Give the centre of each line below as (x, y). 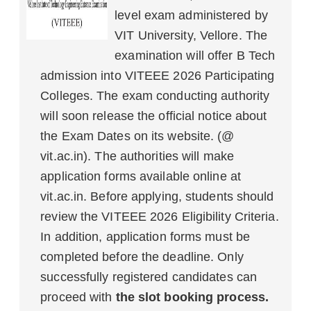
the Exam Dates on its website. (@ (137, 136)
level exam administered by (191, 15)
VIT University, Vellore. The (191, 35)
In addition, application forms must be (145, 237)
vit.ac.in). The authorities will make (137, 156)
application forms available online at (141, 176)
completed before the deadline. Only (142, 257)
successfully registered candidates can (149, 277)
